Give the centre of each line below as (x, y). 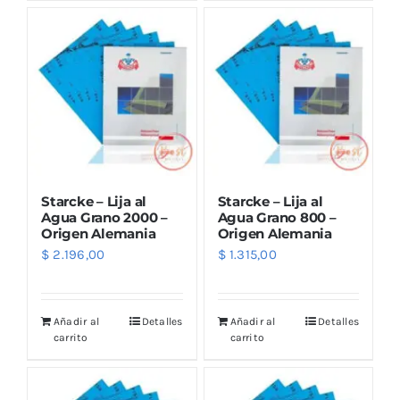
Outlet (67, 16)
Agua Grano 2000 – (105, 217)
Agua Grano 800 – (277, 217)
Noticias (79, 128)
